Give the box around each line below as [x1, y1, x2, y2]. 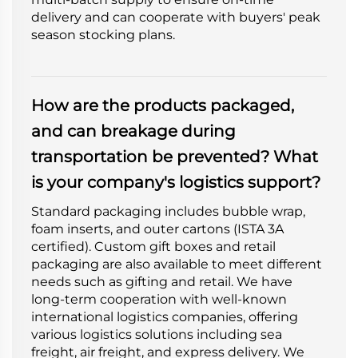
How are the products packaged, [31, 95, 294, 115]
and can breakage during [31, 121, 236, 141]
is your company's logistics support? [31, 172, 320, 192]
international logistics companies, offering [31, 308, 298, 324]
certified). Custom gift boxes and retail [31, 238, 276, 254]
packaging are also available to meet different [31, 256, 322, 272]
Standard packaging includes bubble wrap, [31, 203, 305, 219]
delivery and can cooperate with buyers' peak [31, 9, 320, 25]
